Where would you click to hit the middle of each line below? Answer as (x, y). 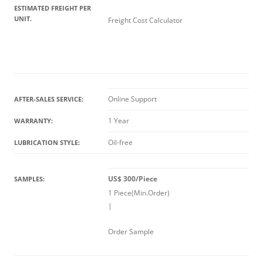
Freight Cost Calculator (145, 20)
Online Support (132, 99)
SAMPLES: (29, 179)
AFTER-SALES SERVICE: (49, 99)
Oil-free (120, 142)
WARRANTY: (33, 121)
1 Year (119, 121)
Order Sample (131, 232)
